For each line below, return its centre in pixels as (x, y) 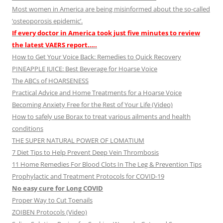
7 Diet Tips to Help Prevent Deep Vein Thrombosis (85, 153)
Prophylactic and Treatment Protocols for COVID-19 (88, 176)
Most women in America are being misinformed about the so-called (111, 9)
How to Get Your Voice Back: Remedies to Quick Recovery (97, 57)
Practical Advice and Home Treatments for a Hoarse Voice (97, 93)
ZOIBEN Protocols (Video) (50, 212)
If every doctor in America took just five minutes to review (106, 33)
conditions (28, 129)
